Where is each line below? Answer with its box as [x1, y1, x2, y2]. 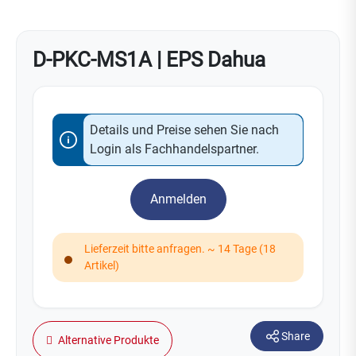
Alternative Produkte [56, 334, 159, 347]
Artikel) [84, 259, 119, 272]
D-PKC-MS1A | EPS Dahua [33, 48, 265, 72]
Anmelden [149, 192, 207, 207]
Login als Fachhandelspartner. [90, 141, 259, 157]
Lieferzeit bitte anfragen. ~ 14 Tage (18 [84, 242, 276, 255]
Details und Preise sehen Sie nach [90, 122, 279, 137]
